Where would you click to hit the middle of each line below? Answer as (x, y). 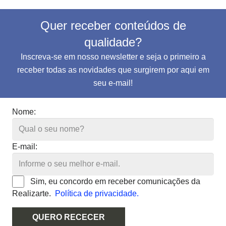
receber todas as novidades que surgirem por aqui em (113, 70)
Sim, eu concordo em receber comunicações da (114, 181)
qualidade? (113, 42)
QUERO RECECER (69, 217)
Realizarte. (34, 193)
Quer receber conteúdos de (113, 26)
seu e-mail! (113, 83)
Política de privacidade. (97, 193)
